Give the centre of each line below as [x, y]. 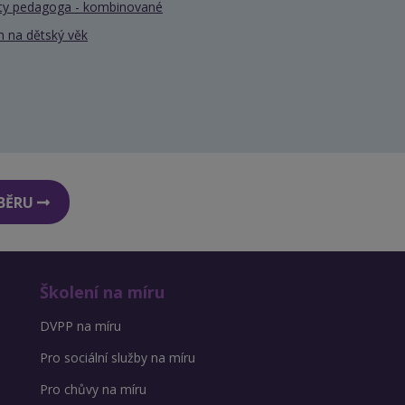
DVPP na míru [80, 326]
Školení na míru [102, 292]
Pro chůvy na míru [93, 390]
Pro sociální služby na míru [117, 358]
